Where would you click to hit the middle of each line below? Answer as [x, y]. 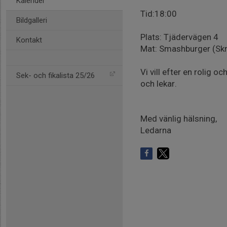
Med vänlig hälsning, [179, 119]
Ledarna [156, 130]
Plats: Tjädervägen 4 [179, 37]
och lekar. [159, 84]
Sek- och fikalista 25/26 [55, 75]
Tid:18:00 [159, 14]
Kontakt [29, 40]
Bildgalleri [32, 20]
